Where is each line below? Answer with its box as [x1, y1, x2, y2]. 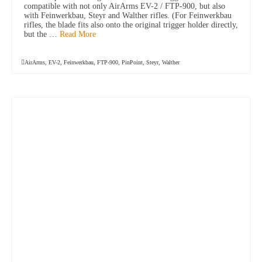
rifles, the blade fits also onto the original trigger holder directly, [24, 20, 238, 30]
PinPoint [122, 59, 143, 66]
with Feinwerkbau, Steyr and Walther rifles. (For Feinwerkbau [24, 11, 232, 20]
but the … [24, 30, 60, 39]
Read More [60, 30, 96, 39]
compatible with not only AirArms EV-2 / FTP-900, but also [24, 2, 225, 11]
